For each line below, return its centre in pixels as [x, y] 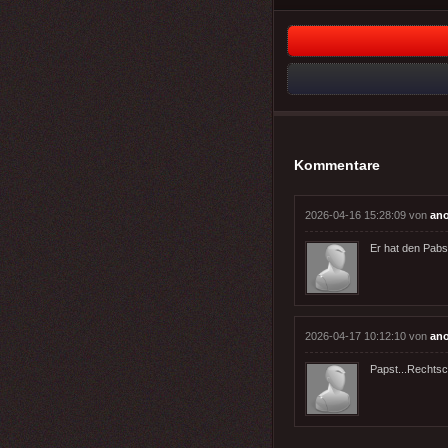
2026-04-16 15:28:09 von [367, 214]
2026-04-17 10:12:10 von [367, 335]
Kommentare [337, 164]
